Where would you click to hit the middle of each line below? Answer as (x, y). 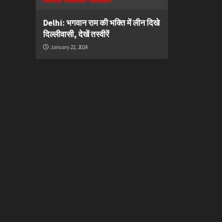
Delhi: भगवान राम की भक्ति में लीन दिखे (101, 23)
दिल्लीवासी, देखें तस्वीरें (76, 34)
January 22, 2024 (69, 47)
